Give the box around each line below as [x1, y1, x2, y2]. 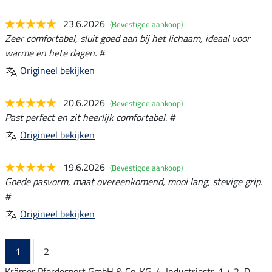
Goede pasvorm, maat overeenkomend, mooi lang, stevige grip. [5, 174, 262, 189]
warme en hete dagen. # [5, 45, 104, 60]
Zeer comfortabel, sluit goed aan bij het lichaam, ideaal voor [5, 30, 250, 46]
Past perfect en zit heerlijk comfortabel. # [5, 109, 175, 124]
